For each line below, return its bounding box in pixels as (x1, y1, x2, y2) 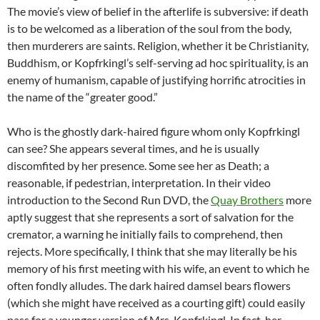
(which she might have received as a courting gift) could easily (7, 295, 305, 309)
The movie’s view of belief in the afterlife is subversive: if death (7, 4, 309, 18)
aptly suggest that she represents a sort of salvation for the (7, 209, 294, 224)
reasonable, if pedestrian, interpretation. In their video (7, 175, 271, 189)
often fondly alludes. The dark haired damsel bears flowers (7, 278, 291, 292)
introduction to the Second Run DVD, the (7, 192, 211, 206)
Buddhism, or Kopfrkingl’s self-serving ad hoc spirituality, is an (7, 55, 309, 69)
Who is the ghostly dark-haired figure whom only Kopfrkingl (7, 124, 300, 138)
